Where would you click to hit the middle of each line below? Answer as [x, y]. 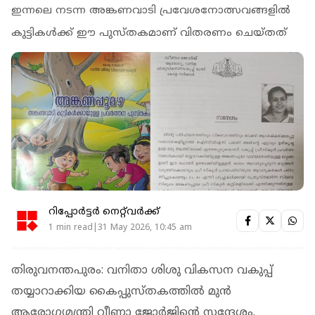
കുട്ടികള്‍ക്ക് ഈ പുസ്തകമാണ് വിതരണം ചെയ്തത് [149, 33]
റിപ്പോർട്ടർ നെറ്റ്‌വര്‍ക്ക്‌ [104, 212]
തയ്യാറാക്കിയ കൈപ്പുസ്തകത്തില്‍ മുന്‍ [121, 291]
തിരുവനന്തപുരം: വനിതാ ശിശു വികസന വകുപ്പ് [142, 270]
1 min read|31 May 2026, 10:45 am [120, 229]
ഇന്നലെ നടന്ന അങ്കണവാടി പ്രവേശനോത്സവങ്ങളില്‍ [151, 11]
